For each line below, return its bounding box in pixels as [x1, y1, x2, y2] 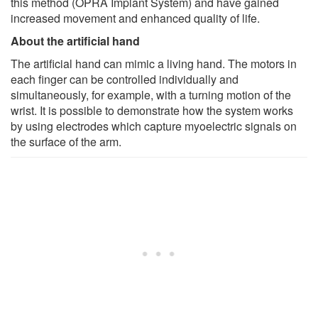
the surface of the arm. [11, 133, 121, 150]
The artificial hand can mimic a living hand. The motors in [11, 55, 297, 72]
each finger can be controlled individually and [11, 70, 238, 87]
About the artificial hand [11, 32, 140, 49]
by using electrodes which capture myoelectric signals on [11, 117, 297, 134]
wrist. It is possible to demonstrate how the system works [11, 102, 293, 119]
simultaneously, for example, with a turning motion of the [11, 86, 291, 103]
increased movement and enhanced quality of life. [11, 9, 260, 26]
